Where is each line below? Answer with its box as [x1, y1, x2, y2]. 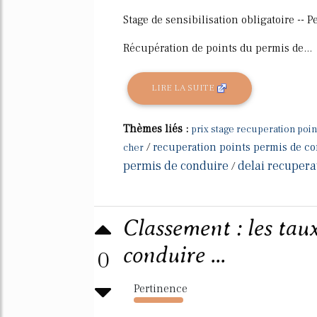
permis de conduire [123, 157, 229, 174]
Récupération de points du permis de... [123, 40, 312, 55]
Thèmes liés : [123, 121, 191, 136]
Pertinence [134, 281, 188, 296]
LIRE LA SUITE [151, 82, 217, 94]
